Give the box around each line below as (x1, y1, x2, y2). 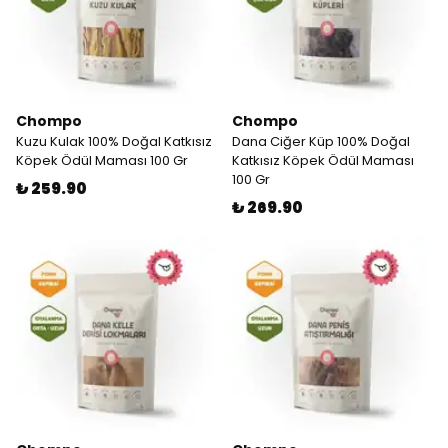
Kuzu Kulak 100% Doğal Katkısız (16, 132, 212, 151)
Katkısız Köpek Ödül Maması (232, 151, 414, 170)
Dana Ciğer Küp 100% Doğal (232, 132, 410, 151)
